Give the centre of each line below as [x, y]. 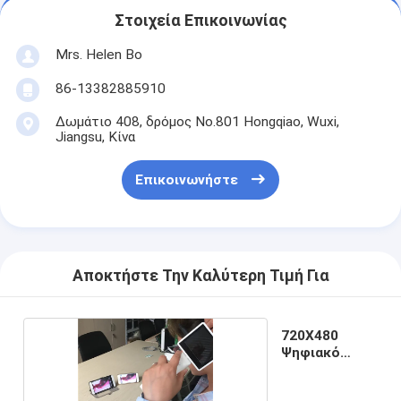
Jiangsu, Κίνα [95, 137]
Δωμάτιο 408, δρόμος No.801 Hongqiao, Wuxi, [197, 121]
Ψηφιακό [310, 352]
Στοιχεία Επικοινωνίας [200, 21]
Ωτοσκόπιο [319, 369]
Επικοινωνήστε [186, 180]
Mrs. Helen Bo [98, 54]
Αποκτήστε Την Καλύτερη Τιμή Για [200, 276]
